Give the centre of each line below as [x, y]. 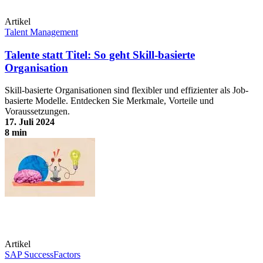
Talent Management [41, 32]
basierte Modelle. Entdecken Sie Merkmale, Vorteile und [109, 101]
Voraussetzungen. [37, 112]
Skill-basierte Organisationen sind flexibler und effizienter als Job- [127, 90]
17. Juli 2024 [30, 122]
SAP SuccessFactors [43, 255]
